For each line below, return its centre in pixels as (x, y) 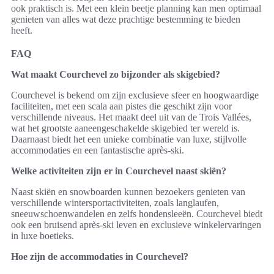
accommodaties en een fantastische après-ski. (98, 150)
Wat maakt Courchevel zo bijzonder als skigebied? (116, 74)
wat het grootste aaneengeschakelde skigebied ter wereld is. (125, 128)
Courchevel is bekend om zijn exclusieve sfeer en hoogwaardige (135, 95)
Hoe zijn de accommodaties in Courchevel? (100, 257)
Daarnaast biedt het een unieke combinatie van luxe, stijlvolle (129, 139)
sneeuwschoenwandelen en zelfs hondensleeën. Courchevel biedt (137, 214)
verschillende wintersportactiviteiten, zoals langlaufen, (115, 203)
